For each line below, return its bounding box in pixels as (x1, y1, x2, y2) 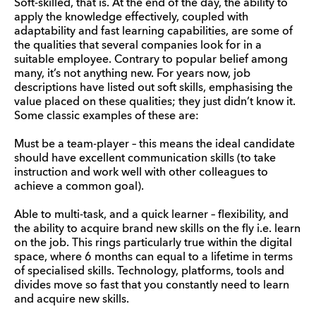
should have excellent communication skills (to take (14, 152, 276, 164)
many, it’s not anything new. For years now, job (14, 68, 250, 80)
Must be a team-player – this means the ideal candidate (14, 138, 295, 150)
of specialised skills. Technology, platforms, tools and (14, 265, 284, 277)
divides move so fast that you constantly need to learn (14, 279, 289, 291)
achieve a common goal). (14, 181, 144, 193)
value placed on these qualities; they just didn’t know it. (14, 96, 296, 108)
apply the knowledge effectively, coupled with (14, 11, 248, 23)
